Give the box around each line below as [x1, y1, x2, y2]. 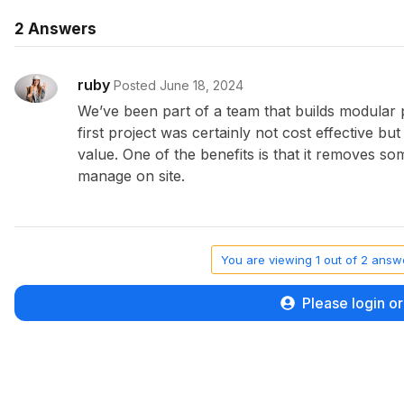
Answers [24, 20, 96, 38]
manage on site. [78, 167, 185, 185]
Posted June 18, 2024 [114, 78, 243, 93]
